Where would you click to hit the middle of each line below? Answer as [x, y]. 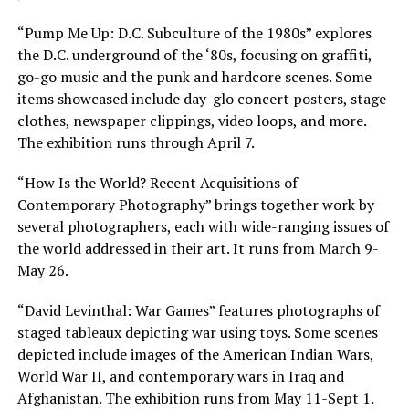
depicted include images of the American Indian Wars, [195, 354]
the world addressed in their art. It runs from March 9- [198, 248]
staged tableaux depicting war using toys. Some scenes [197, 332]
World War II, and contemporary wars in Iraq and [180, 376]
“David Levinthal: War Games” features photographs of [198, 310]
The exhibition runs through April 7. [136, 142]
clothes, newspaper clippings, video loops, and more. [191, 120]
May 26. [42, 270]
